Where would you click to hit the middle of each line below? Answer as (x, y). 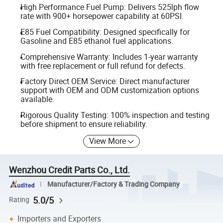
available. (37, 99)
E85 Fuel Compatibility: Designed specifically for (105, 32)
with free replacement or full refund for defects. (103, 65)
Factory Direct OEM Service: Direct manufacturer (105, 81)
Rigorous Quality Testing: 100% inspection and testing (115, 115)
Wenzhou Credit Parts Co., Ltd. (70, 170)
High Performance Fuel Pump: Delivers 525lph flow (110, 7)
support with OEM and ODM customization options (110, 90)
